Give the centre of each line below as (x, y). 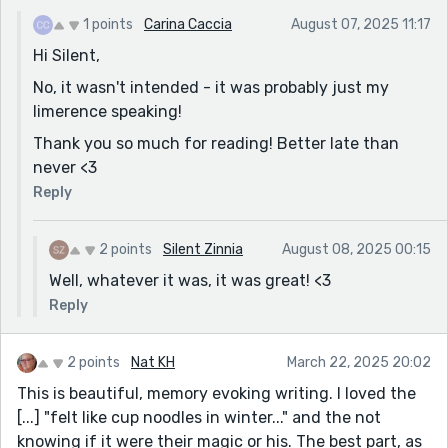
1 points (108, 24)
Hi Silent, (66, 55)
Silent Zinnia (203, 249)
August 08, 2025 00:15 (356, 249)
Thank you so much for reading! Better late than (216, 143)
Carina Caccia (188, 24)
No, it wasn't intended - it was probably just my (211, 87)
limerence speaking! (107, 111)
